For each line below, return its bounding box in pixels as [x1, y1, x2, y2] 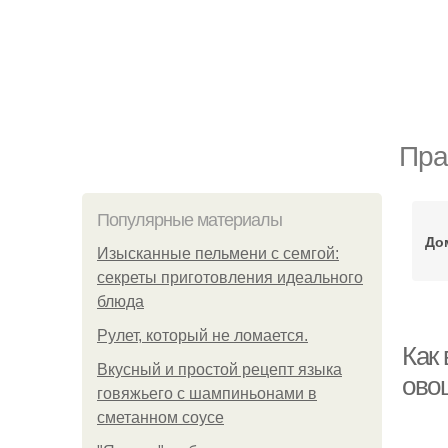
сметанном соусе [97, 409, 224, 426]
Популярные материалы [97, 210, 282, 230]
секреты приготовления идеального [97, 269, 363, 286]
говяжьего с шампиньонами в [97, 385, 317, 402]
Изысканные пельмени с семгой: [97, 245, 339, 262]
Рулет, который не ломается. [97, 327, 308, 344]
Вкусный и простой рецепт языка [97, 361, 342, 378]
